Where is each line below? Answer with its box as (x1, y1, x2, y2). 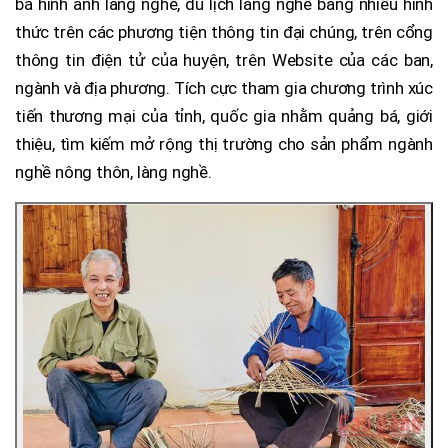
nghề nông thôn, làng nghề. (15, 161, 212, 182)
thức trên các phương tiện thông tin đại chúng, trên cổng (15, 21, 433, 42)
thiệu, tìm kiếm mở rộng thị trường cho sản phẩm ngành (15, 133, 433, 154)
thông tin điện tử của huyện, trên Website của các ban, (15, 49, 433, 70)
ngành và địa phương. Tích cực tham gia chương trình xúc (15, 77, 433, 98)
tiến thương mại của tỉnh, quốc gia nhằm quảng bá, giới (15, 105, 433, 126)
